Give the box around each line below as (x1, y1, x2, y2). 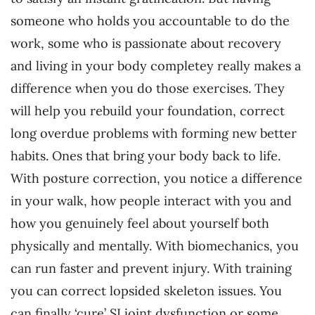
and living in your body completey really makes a (11, 58, 301, 75)
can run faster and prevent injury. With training (11, 260, 292, 277)
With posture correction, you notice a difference (11, 170, 302, 187)
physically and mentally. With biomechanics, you (11, 238, 299, 255)
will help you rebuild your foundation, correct (11, 103, 285, 120)
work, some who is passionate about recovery (11, 35, 281, 52)
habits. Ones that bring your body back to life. (11, 148, 281, 165)
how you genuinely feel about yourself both (11, 215, 269, 232)
